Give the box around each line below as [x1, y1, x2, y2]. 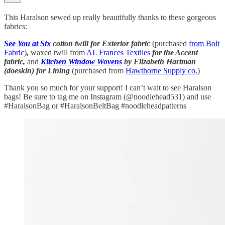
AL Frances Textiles [86, 48, 150, 57]
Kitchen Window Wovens [41, 57, 122, 66]
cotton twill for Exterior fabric [51, 39, 152, 48]
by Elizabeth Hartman [122, 57, 196, 66]
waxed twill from [29, 48, 86, 57]
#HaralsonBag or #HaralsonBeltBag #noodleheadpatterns [4, 101, 186, 110]
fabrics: [4, 22, 27, 31]
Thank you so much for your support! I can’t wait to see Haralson [4, 83, 211, 92]
